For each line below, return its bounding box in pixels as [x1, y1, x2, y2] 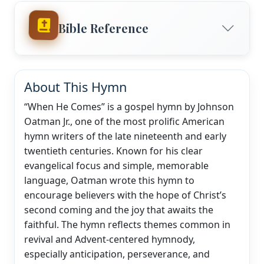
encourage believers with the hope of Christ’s [24, 188, 226, 202]
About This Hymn [24, 78, 127, 95]
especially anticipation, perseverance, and [24, 247, 210, 260]
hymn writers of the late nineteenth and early [24, 129, 226, 143]
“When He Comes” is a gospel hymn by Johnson [24, 100, 234, 113]
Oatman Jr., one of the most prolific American [24, 114, 225, 128]
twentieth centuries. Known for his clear [24, 144, 203, 157]
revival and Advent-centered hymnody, [24, 232, 195, 246]
